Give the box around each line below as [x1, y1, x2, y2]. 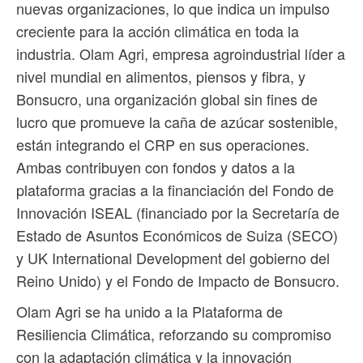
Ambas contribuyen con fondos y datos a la [16, 156, 295, 178]
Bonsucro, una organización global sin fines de [16, 88, 318, 110]
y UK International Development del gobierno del [16, 247, 330, 269]
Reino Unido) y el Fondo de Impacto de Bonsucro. [16, 270, 340, 292]
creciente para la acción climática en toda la [16, 20, 299, 42]
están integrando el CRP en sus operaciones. [16, 134, 310, 156]
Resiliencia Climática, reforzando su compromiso [16, 323, 331, 345]
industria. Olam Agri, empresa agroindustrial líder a [16, 43, 345, 65]
